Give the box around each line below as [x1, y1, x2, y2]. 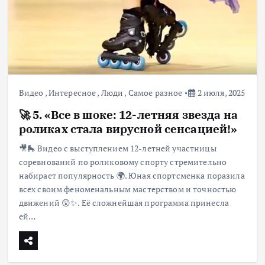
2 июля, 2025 [195, 87, 245, 99]
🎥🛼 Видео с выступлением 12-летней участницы [18, 143, 216, 154]
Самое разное [128, 87, 183, 99]
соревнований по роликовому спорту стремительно [18, 156, 227, 168]
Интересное [48, 87, 96, 99]
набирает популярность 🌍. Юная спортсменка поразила [18, 170, 245, 182]
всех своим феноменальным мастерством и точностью [18, 183, 237, 195]
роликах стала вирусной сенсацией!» [18, 121, 237, 137]
